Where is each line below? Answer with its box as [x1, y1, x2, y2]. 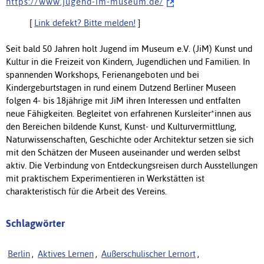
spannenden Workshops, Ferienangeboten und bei [6, 69, 199, 80]
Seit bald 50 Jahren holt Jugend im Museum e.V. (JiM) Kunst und [6, 43, 252, 54]
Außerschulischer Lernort [101, 248, 196, 259]
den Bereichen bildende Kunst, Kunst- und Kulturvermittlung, [6, 121, 236, 131]
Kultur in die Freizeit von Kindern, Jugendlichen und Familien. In [6, 56, 250, 67]
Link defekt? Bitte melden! [34, 17, 136, 28]
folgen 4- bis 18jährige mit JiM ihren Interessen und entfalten [6, 95, 240, 105]
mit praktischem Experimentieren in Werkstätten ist [6, 173, 204, 183]
